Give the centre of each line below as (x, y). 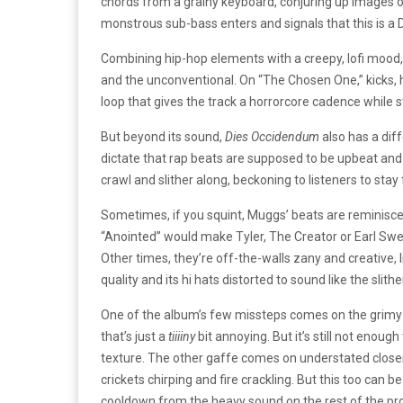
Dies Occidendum (272, 136)
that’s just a (134, 336)
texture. (124, 358)
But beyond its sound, (163, 136)
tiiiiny (182, 336)
